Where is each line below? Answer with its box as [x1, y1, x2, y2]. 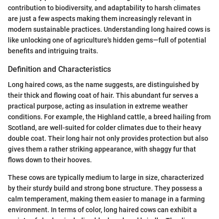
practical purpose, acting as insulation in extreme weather [8, 102, 188, 110]
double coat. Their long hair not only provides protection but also [8, 134, 208, 143]
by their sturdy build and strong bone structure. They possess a [8, 184, 202, 193]
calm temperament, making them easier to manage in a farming [8, 195, 205, 203]
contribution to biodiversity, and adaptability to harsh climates [8, 3, 200, 12]
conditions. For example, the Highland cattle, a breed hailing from [8, 113, 211, 121]
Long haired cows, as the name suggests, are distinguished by [8, 81, 199, 89]
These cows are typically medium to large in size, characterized [8, 174, 204, 182]
